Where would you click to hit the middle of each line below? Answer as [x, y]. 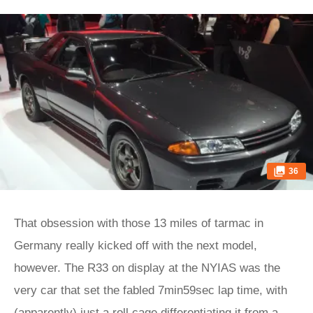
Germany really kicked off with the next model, [136, 246]
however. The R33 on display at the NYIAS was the [147, 268]
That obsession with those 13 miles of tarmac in [139, 223]
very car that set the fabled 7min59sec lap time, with [151, 290]
